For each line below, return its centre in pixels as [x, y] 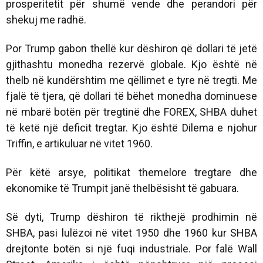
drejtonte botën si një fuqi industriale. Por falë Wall [131, 248]
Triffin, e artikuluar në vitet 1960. [79, 143]
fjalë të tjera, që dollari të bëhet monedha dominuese [131, 96]
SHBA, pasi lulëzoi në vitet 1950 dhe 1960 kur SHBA [131, 232]
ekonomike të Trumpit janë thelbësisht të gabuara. [122, 188]
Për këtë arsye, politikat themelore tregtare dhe [131, 172]
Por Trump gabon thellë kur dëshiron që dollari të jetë [131, 48]
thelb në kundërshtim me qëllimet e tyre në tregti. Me [131, 80]
